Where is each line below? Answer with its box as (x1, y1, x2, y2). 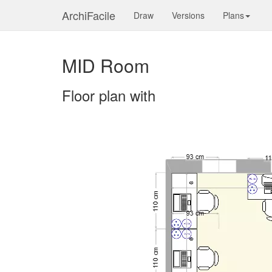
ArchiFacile (62, 7, 115, 23)
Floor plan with (62, 84, 155, 106)
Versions (172, 9, 205, 21)
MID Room (62, 52, 149, 78)
